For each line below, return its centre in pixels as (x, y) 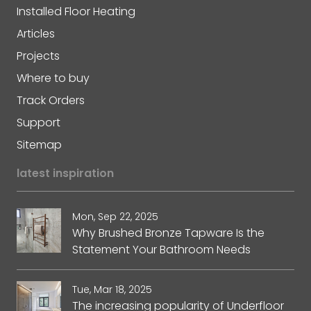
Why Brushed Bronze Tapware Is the (168, 233)
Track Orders (51, 100)
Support (39, 122)
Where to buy (53, 78)
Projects (38, 56)
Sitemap (39, 144)
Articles (36, 33)
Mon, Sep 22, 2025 (115, 216)
